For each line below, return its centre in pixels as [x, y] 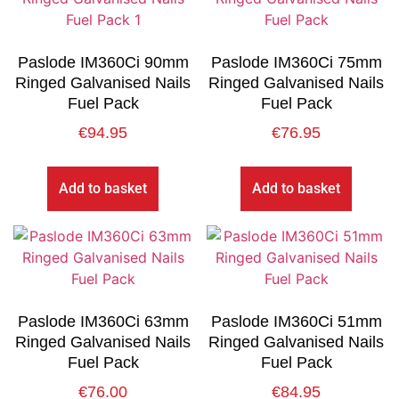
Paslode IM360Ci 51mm [296, 321]
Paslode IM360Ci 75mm [296, 62]
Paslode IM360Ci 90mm [103, 62]
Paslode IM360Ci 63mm [103, 321]
